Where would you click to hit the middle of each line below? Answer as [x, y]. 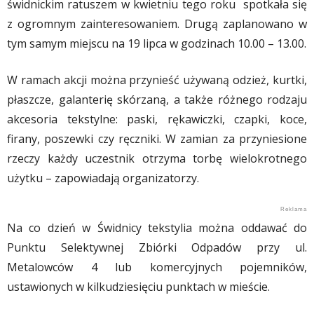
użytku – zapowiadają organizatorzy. [103, 178]
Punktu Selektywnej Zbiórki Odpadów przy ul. [157, 247]
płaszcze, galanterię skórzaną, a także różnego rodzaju [157, 99]
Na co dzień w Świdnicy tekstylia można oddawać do [157, 227]
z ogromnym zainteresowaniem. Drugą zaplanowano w [157, 23]
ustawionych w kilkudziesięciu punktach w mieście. [138, 286]
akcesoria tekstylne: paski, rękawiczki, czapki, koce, [157, 119]
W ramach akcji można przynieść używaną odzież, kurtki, [157, 80]
